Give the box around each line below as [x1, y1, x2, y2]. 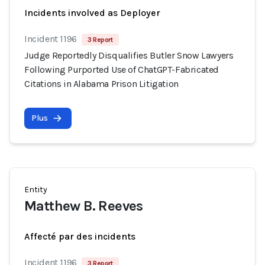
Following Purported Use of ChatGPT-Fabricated [24, 64, 219, 75]
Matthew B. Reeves [24, 198, 143, 214]
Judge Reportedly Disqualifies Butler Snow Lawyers [24, 50, 234, 61]
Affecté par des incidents [24, 231, 135, 242]
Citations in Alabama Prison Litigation [24, 78, 179, 89]
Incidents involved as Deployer [24, 7, 160, 18]
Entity [24, 185, 47, 195]
